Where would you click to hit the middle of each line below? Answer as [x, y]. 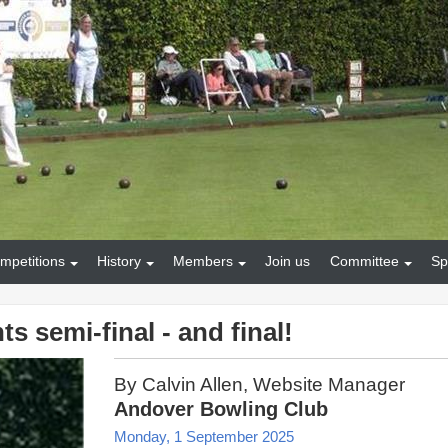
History [119, 261]
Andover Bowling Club [221, 408]
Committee [364, 261]
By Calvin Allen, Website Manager [259, 384]
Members [203, 261]
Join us [287, 261]
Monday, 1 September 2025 [204, 436]
